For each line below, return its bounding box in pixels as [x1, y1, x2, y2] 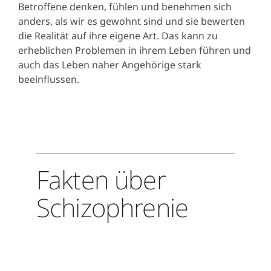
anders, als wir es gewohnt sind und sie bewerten [18, 15, 245, 28]
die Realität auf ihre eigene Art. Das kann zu [18, 29, 218, 43]
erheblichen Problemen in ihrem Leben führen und [18, 44, 251, 57]
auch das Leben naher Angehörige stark [18, 58, 201, 72]
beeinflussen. [18, 73, 87, 87]
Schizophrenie [36, 190, 189, 225]
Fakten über [36, 162, 166, 197]
